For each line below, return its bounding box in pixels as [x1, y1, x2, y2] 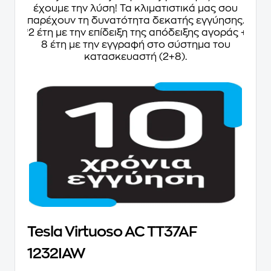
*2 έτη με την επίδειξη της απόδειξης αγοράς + [24, 27, 247, 38]
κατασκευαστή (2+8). [84, 51, 187, 62]
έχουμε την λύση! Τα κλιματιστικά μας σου [33, 3, 238, 13]
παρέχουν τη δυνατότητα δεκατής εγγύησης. [27, 15, 244, 25]
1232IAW [27, 246, 85, 261]
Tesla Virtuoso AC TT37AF [27, 224, 197, 240]
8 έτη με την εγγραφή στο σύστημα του [41, 39, 230, 50]
